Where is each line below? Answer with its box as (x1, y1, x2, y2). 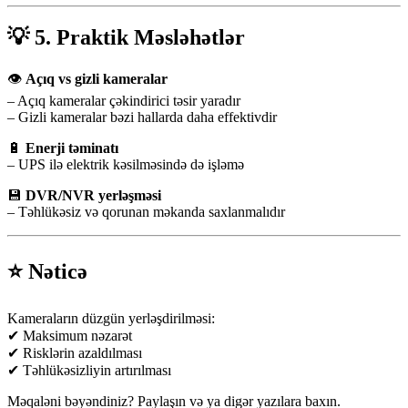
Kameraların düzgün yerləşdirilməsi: (7, 310, 215, 326)
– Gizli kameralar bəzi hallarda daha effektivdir (7, 108, 277, 125)
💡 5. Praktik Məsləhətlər (7, 25, 245, 49)
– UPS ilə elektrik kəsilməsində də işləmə (7, 156, 244, 172)
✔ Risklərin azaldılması (7, 344, 142, 361)
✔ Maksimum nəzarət (7, 327, 132, 343)
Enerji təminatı (25, 139, 118, 156)
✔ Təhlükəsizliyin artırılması (7, 362, 171, 378)
